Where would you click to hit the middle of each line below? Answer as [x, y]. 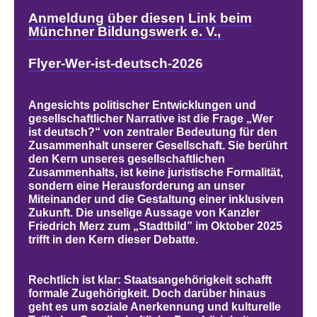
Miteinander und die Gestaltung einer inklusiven [156, 200]
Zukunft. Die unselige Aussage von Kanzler [144, 213]
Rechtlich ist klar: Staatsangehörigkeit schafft [150, 280]
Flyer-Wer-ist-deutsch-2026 [116, 64]
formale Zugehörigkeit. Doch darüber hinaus [148, 294]
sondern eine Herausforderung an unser [137, 186]
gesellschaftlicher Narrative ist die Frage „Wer [151, 119]
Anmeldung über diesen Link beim [140, 18]
